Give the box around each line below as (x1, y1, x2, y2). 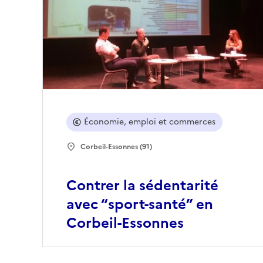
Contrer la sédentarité (66, 175, 218, 197)
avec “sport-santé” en (66, 194, 213, 215)
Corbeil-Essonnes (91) (80, 141, 152, 153)
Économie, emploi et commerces (84, 116, 215, 129)
